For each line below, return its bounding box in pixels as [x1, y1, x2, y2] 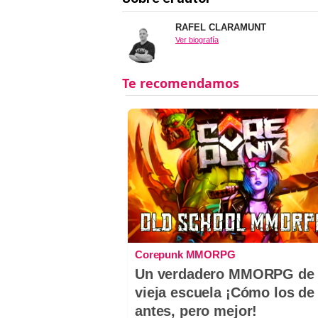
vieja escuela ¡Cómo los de [135, 285, 315, 301]
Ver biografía [175, 35, 219, 44]
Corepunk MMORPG [135, 248, 236, 261]
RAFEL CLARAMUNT [175, 21, 266, 33]
